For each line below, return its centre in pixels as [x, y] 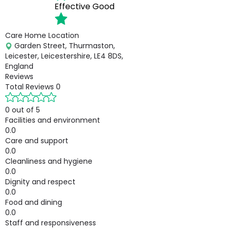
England [19, 66]
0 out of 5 [23, 110]
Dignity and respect [40, 182]
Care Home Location [42, 35]
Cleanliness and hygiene [49, 161]
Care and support [37, 141]
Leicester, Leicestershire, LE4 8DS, [64, 56]
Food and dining [34, 202]
